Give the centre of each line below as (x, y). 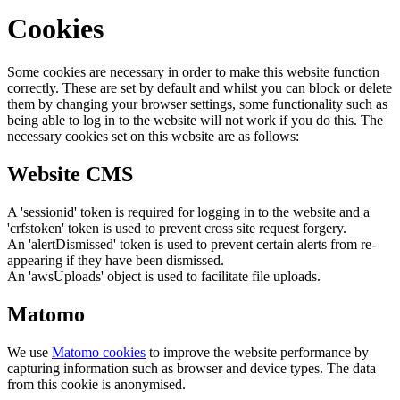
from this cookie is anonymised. (96, 384)
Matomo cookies (99, 352)
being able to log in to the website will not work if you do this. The (195, 121)
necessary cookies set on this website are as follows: (153, 137)
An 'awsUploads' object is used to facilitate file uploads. (164, 277)
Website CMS (70, 175)
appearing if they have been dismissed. (116, 261)
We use (29, 352)
